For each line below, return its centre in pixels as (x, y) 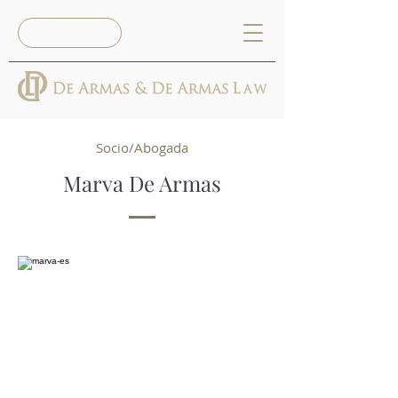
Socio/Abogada (142, 147)
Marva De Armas (142, 183)
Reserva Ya (68, 33)
